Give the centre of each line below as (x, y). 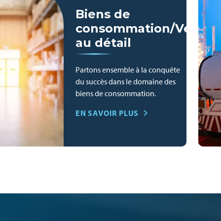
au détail (103, 43)
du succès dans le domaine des (126, 81)
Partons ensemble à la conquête (128, 70)
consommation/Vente (144, 28)
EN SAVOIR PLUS (107, 113)
